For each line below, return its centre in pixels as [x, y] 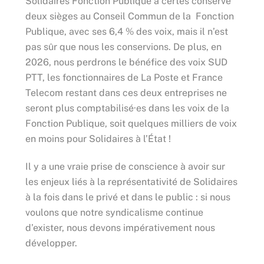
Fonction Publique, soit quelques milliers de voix [131, 123]
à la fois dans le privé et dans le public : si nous [128, 197]
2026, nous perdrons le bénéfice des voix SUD [126, 62]
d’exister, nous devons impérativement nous [120, 227]
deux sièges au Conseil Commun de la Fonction [129, 16]
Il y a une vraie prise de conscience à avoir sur [125, 166]
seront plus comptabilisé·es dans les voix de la [127, 108]
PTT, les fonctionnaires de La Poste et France [124, 77]
